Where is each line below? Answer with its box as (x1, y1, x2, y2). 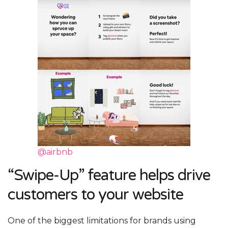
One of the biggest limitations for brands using (8, 216, 196, 226)
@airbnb (38, 147, 73, 157)
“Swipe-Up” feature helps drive (8, 166, 210, 185)
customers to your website (8, 185, 183, 205)
